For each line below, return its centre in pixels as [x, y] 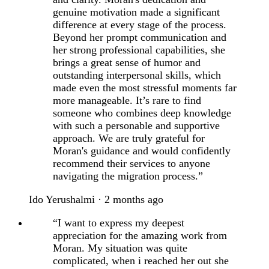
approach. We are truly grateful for [129, 138]
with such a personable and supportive [136, 126]
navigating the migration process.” [128, 176]
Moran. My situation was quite [120, 248]
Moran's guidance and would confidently [142, 151]
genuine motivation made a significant [136, 12]
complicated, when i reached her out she [141, 261]
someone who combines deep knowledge [142, 113]
